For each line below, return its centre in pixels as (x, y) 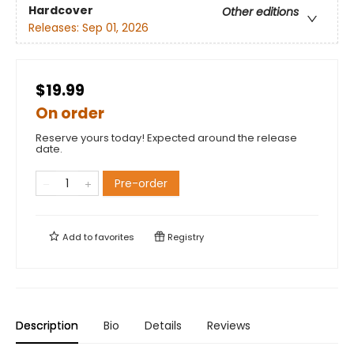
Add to (77, 237)
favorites (115, 237)
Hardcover (61, 11)
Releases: (55, 28)
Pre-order (141, 183)
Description (47, 326)
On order (70, 113)
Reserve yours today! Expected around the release (166, 138)
